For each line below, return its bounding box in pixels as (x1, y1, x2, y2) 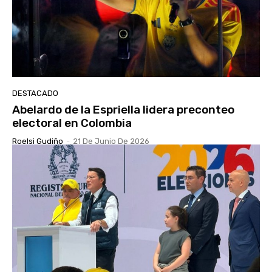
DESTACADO (12, 89, 58, 98)
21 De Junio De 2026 (73, 137, 149, 146)
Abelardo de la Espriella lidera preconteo (12, 103, 234, 117)
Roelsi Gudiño (12, 137, 63, 146)
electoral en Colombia (12, 116, 132, 130)
